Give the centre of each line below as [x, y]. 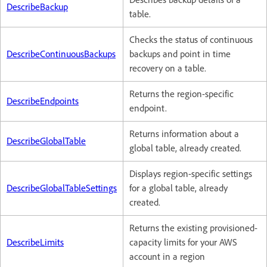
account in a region [167, 257]
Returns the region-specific [181, 94]
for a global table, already [178, 188]
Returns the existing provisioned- [193, 228]
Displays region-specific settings [191, 174]
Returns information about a [184, 134]
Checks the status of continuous [191, 40]
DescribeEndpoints [43, 101]
